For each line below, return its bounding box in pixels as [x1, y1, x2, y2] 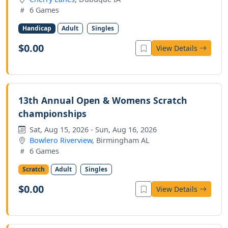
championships [18, 107, 87, 120]
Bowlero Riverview [30, 135, 92, 146]
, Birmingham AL [92, 135, 150, 146]
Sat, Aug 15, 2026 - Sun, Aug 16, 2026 [27, 125, 157, 135]
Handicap [22, 24, 51, 33]
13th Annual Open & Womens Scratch [18, 94, 187, 107]
